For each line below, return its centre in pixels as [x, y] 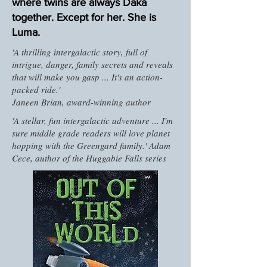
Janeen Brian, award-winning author [81, 102]
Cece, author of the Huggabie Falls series [89, 158]
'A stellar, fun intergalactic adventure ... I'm [92, 120]
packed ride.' [36, 89]
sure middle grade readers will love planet [91, 133]
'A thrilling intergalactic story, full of [80, 52]
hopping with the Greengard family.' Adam [91, 145]
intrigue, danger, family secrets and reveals [92, 64]
